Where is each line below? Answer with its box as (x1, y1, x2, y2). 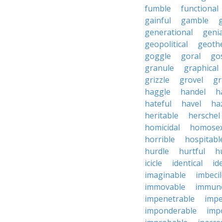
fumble (145, 3, 171, 14)
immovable (145, 181, 185, 192)
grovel (179, 74, 203, 85)
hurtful (179, 146, 205, 157)
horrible (145, 134, 175, 145)
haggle (145, 86, 170, 97)
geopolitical (145, 39, 188, 50)
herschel (188, 110, 220, 121)
